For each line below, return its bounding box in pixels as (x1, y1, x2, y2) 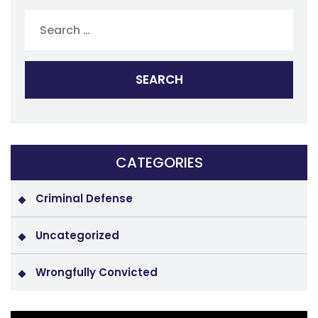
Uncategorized (35, 227, 119, 243)
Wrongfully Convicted (35, 264, 158, 280)
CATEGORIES (115, 152, 203, 172)
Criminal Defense (35, 190, 133, 206)
